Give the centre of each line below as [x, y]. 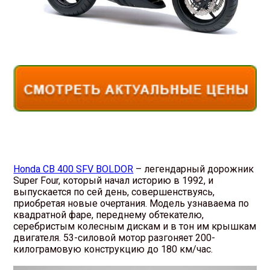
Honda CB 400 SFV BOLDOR [74, 169]
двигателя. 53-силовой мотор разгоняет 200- [115, 238]
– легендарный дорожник [194, 169]
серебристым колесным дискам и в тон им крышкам [135, 227]
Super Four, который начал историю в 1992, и [114, 181]
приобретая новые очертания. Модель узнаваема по [131, 204]
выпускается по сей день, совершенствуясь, [114, 192]
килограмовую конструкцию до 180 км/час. [113, 250]
